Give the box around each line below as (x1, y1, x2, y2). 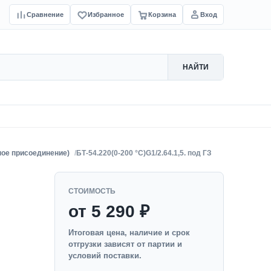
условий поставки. (68, 251, 142, 260)
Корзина (148, 10, 176, 18)
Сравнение (27, 10, 64, 18)
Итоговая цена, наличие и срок (68, 228, 190, 237)
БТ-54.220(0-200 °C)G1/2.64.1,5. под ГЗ (76, 149, 212, 157)
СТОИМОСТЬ (68, 187, 116, 195)
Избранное (88, 10, 124, 18)
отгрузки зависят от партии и (68, 240, 182, 249)
